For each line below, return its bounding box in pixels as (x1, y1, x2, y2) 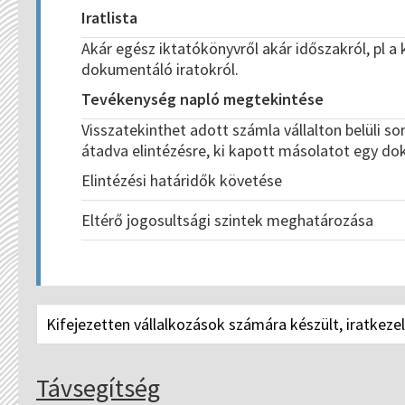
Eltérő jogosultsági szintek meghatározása (81, 210, 373, 231)
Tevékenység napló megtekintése (81, 89, 324, 109)
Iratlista (81, 7, 137, 28)
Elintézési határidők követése (81, 170, 282, 191)
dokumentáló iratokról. (81, 59, 239, 80)
